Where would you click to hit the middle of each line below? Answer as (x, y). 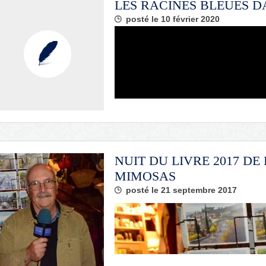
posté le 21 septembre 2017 (181, 190)
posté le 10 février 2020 (173, 19)
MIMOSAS (145, 176)
